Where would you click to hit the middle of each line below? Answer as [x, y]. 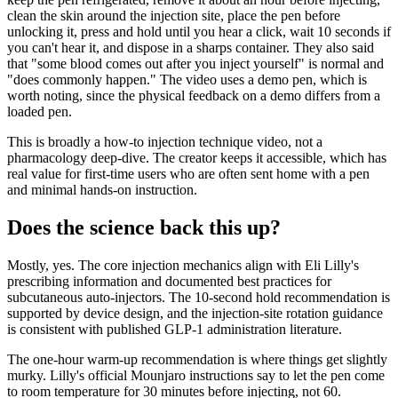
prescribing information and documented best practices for [169, 281]
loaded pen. [40, 111]
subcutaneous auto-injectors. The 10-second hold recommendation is [199, 297]
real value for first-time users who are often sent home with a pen [188, 173]
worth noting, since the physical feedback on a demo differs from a [194, 95]
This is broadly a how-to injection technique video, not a [165, 141]
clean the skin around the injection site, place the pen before [174, 15]
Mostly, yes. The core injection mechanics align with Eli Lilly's [183, 265]
